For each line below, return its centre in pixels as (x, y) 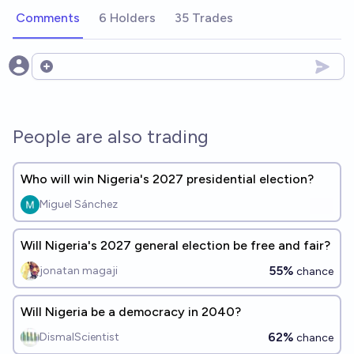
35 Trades (204, 18)
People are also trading (111, 136)
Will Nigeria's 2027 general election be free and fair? (175, 245)
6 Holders (127, 18)
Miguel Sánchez (79, 204)
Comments (48, 18)
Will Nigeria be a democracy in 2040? (131, 312)
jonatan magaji (79, 271)
